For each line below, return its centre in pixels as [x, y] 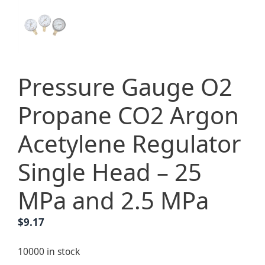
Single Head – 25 [110, 172]
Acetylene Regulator [130, 144]
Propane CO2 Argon [128, 115]
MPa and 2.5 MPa [113, 201]
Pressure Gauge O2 [125, 87]
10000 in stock [49, 251]
